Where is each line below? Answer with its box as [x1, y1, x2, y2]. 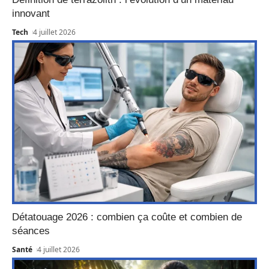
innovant [12, 8, 50, 20]
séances [12, 225, 50, 237]
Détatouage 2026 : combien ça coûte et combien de [12, 211, 242, 223]
